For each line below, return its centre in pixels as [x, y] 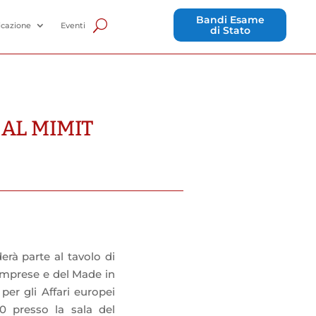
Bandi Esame [230, 20]
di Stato [230, 30]
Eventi [73, 25]
